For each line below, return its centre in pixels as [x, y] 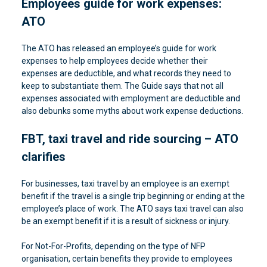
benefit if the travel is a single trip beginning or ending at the [133, 196]
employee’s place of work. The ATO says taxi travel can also [132, 209]
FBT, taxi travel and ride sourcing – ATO [130, 139]
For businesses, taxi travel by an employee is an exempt [125, 184]
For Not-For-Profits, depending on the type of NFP [113, 246]
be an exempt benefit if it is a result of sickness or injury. [125, 221]
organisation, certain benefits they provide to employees [127, 259]
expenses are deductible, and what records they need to [126, 73]
